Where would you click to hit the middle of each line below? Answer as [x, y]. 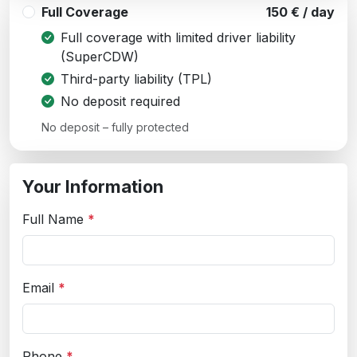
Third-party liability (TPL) [136, 78]
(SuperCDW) [100, 56]
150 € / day [300, 12]
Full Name [55, 219]
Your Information [93, 186]
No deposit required [120, 101]
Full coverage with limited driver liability [178, 37]
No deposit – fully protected [115, 127]
